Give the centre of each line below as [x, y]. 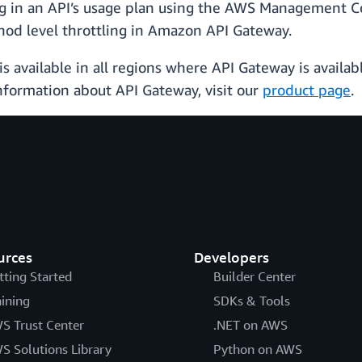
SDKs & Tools [251, 301]
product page [307, 90]
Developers [231, 257]
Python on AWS [257, 349]
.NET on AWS [250, 325]
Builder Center [254, 277]
